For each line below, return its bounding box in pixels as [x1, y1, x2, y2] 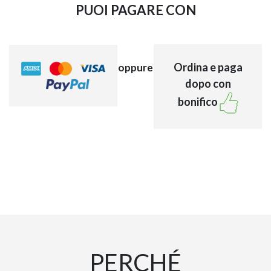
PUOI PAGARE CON [75, 1, 196, 18]
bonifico [177, 94, 220, 108]
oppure [118, 60, 153, 74]
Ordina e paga [173, 60, 243, 74]
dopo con [184, 76, 231, 90]
